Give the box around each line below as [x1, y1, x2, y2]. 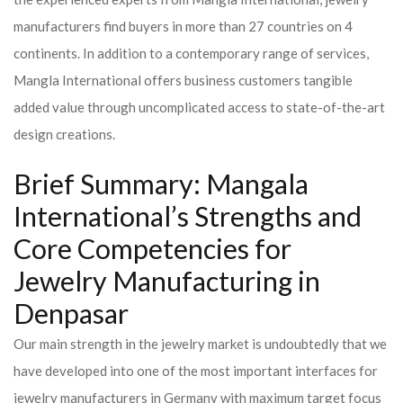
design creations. [13, 126, 115, 142]
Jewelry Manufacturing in [13, 264, 320, 298]
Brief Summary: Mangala [13, 167, 309, 201]
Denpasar [13, 297, 129, 330]
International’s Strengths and [13, 200, 362, 233]
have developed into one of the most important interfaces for [13, 363, 378, 379]
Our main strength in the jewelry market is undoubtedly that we [13, 336, 387, 352]
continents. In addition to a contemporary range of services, [13, 45, 369, 61]
